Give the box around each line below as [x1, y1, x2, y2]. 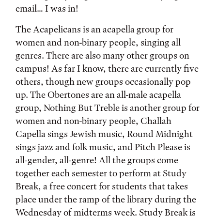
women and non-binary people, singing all [15, 37, 181, 48]
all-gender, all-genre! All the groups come [15, 155, 178, 166]
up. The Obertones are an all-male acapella [15, 89, 181, 100]
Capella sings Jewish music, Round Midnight [15, 128, 193, 139]
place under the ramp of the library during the [15, 194, 196, 205]
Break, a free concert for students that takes [15, 181, 188, 192]
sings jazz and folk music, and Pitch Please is [15, 141, 190, 153]
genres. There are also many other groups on [15, 50, 189, 61]
